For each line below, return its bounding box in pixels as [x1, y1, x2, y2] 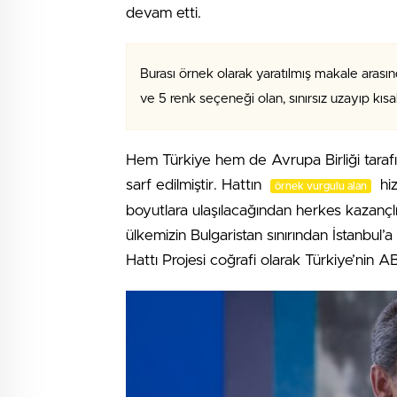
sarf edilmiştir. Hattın [126, 177, 266, 192]
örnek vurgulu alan [275, 181, 367, 191]
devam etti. [126, 5, 201, 20]
